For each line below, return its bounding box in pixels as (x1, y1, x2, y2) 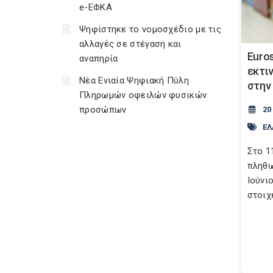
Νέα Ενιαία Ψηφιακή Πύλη (79, 75, 189, 86)
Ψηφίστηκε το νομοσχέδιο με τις (79, 24, 221, 35)
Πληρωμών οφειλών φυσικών (79, 90, 207, 101)
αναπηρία (79, 53, 118, 64)
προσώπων (79, 104, 127, 115)
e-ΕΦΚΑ (79, 2, 112, 13)
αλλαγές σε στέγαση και (79, 38, 182, 49)
